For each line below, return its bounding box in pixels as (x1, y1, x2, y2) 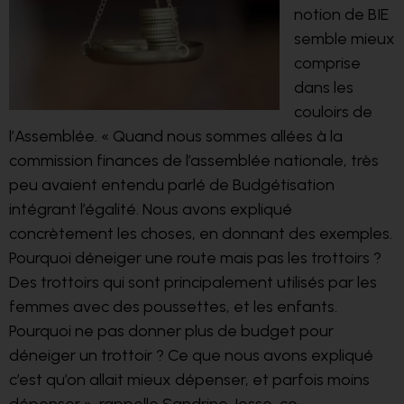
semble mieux (294, 28, 395, 49)
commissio (9, 150, 84, 170)
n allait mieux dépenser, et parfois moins (77, 369, 370, 390)
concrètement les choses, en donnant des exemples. (9, 223, 392, 243)
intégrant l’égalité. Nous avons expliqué (9, 198, 292, 219)
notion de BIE (294, 4, 389, 24)
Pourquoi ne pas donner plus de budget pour (9, 320, 334, 341)
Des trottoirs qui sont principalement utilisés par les (9, 271, 377, 292)
